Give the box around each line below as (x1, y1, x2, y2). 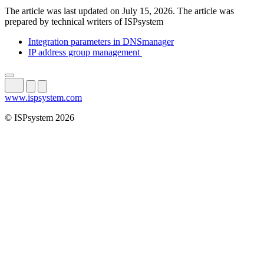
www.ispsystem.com (5, 93, 82, 103)
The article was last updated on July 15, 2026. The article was (5, 6, 234, 16)
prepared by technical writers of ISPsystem (5, 16, 163, 27)
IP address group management (28, 47, 142, 58)
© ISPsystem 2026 (5, 113, 74, 123)
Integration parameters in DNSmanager (28, 37, 174, 47)
